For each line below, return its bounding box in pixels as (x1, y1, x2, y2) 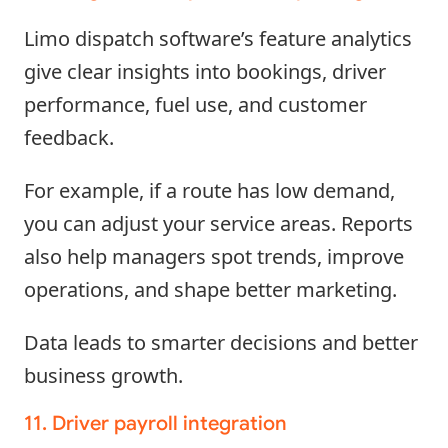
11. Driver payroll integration (24, 410, 287, 436)
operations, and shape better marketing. (24, 275, 397, 303)
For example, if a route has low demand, (24, 176, 395, 204)
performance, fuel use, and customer (24, 90, 367, 118)
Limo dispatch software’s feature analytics (24, 24, 412, 52)
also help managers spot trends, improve (24, 242, 404, 270)
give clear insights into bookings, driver (24, 57, 386, 85)
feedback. (24, 123, 114, 151)
